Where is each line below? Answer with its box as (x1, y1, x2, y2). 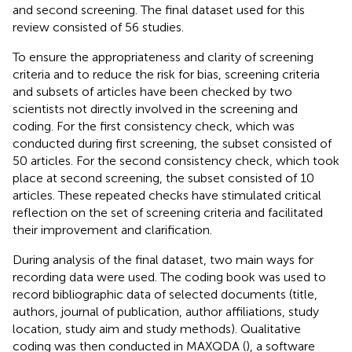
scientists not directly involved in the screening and (13, 101, 298, 116)
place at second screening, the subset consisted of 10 (13, 170, 314, 185)
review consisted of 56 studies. (13, 19, 184, 35)
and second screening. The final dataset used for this (13, 2, 305, 17)
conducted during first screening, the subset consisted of (13, 135, 332, 151)
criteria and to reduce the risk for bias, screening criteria (13, 66, 320, 82)
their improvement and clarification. (13, 222, 212, 237)
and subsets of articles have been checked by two (13, 83, 292, 99)
